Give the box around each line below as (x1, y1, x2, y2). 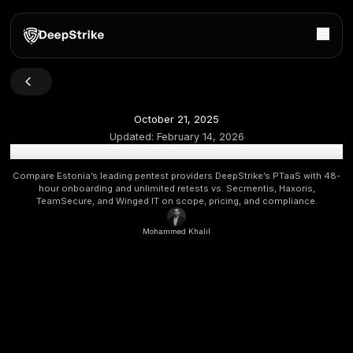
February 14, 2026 (195, 163, 305, 178)
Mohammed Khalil (178, 283, 263, 295)
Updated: (136, 163, 196, 178)
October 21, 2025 (167, 141, 274, 157)
